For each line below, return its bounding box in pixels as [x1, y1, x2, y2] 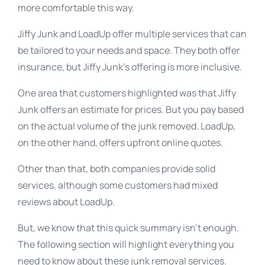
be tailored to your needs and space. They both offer [18, 44, 240, 57]
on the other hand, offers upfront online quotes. [18, 136, 225, 149]
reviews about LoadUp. [18, 195, 117, 208]
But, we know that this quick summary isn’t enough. [18, 221, 239, 234]
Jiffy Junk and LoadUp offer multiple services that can [18, 27, 247, 40]
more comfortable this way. [18, 1, 136, 14]
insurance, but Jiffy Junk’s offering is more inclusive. [18, 60, 244, 73]
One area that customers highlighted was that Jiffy [18, 86, 236, 99]
